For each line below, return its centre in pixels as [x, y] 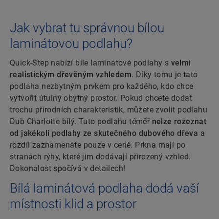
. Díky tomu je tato [165, 75]
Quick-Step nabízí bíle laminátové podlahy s [90, 63]
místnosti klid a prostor [73, 204]
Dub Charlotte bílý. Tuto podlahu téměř [81, 122]
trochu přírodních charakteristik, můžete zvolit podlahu [109, 110]
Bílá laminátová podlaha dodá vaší [104, 188]
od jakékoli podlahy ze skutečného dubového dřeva [104, 133]
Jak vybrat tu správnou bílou [87, 28]
